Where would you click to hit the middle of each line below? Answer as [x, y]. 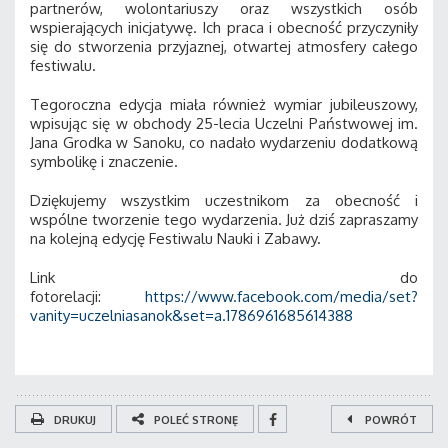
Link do [224, 277]
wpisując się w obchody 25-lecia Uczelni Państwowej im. [224, 123]
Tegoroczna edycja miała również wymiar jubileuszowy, [224, 104]
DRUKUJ [75, 419]
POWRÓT [389, 419]
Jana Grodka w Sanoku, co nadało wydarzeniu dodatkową [224, 142]
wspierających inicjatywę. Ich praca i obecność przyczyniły [224, 27]
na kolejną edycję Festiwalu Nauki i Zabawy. [175, 238]
